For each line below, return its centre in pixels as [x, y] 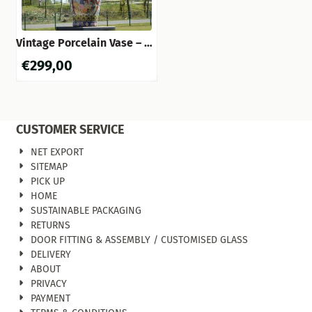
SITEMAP [49, 167]
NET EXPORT [57, 153]
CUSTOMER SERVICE [70, 130]
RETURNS [50, 226]
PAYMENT [50, 299]
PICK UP [47, 182]
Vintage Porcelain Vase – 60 [87, 43]
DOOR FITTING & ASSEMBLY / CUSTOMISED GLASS [139, 240]
